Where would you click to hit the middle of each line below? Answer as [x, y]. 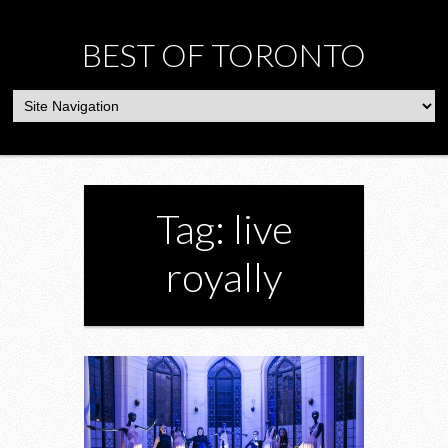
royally [224, 277]
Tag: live [224, 229]
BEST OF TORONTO [224, 54]
